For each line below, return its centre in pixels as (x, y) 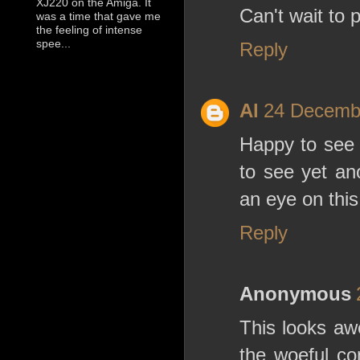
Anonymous (295, 293)
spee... (53, 44)
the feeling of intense (89, 30)
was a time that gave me (98, 16)
